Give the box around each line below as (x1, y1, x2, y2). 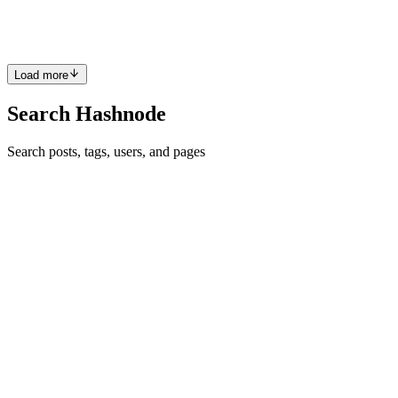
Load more (14, 68, 68, 82)
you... (7, 4, 39, 20)
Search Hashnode (7, 101, 166, 125)
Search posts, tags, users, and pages (7, 143, 205, 159)
